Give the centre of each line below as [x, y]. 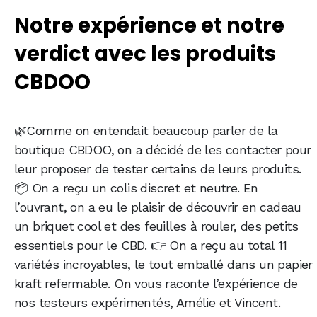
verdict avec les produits [145, 54]
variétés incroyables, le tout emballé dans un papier [163, 265]
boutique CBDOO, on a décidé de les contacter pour [163, 150]
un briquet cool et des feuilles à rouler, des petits [156, 226]
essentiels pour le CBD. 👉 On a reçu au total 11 [151, 246]
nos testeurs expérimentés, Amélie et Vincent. [149, 303]
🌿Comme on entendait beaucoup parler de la [146, 131]
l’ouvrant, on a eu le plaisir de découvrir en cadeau [158, 207]
